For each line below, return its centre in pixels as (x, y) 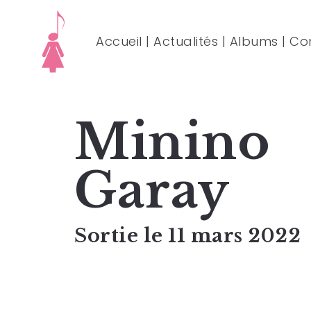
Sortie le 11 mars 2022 (187, 236)
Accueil (119, 41)
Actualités (186, 41)
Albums (254, 41)
